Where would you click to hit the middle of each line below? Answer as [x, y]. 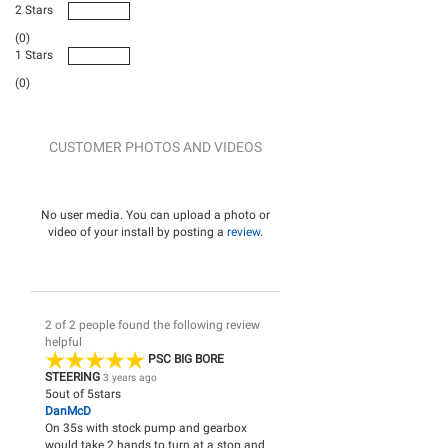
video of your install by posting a [137, 231]
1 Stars [34, 54]
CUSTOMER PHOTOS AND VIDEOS [155, 146]
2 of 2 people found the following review [152, 324]
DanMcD [68, 411]
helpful [63, 341]
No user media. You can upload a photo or [155, 214]
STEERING [74, 377]
